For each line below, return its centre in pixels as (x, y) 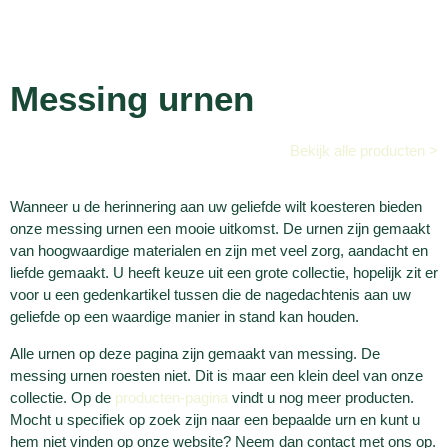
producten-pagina (171, 397)
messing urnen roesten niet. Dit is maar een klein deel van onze (216, 375)
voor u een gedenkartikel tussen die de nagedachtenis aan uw (210, 295)
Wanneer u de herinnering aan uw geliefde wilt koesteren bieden (216, 207)
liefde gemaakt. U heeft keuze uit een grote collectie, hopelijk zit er (224, 273)
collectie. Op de (62, 397)
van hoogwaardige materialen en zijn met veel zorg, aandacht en (219, 251)
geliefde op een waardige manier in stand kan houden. (184, 317)
